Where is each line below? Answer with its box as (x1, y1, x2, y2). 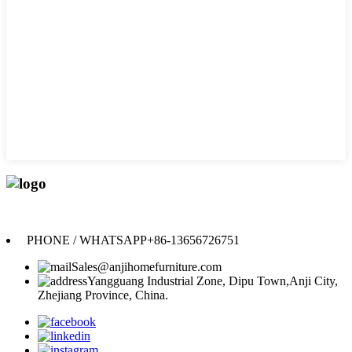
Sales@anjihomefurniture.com (71, 260, 222, 274)
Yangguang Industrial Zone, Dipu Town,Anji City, (87, 274, 338, 288)
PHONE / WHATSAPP (24, 233, 147, 247)
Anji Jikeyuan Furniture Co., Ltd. (85, 204, 267, 218)
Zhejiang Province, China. (38, 288, 168, 302)
